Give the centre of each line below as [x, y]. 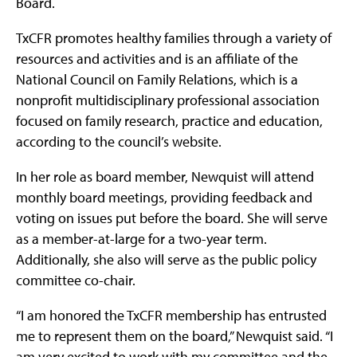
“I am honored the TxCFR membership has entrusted [171, 316]
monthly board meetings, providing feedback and [164, 198]
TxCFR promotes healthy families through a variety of [174, 38]
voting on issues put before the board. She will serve [172, 218]
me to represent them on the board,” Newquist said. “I [175, 336]
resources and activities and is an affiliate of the [157, 59]
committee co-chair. [76, 280]
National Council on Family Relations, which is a [157, 80]
